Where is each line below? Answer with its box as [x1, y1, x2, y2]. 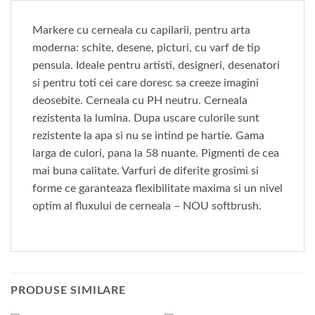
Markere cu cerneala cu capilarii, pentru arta [32, 25, 250, 37]
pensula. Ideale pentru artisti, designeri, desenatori [32, 60, 280, 72]
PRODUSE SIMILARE [11, 285, 126, 297]
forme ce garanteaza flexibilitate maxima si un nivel [32, 183, 283, 195]
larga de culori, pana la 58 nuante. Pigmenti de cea [32, 148, 279, 160]
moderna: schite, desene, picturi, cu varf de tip [32, 42, 260, 54]
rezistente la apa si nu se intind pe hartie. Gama [32, 130, 264, 142]
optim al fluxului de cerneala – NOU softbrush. [32, 200, 262, 212]
